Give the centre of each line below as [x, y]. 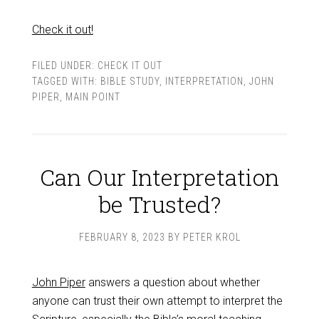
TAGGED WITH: [66, 81]
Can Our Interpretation [159, 177]
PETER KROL [211, 237]
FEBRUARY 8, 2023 [122, 237]
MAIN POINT [93, 97]
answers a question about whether [172, 282]
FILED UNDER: [64, 66]
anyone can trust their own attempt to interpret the [157, 301]
